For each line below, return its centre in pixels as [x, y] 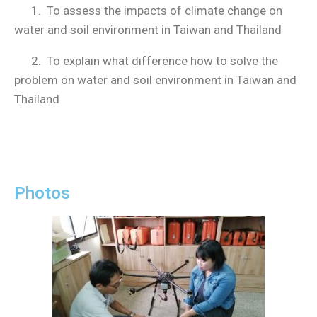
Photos [42, 193]
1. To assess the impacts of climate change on [148, 10]
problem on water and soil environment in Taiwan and [155, 80]
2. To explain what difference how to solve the [146, 60]
